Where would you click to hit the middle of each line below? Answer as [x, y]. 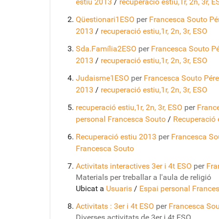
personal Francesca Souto [121, 119]
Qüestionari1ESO [105, 19]
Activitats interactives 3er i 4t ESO [134, 166]
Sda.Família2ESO [106, 49]
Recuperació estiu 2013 [116, 137]
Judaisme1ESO [102, 78]
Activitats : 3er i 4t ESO [115, 206]
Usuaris [119, 188]
